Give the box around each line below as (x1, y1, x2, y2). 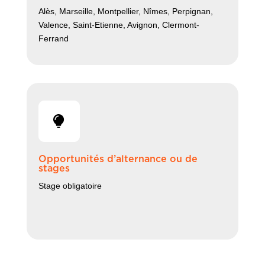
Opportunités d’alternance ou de (38, 154, 198, 164)
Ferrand (38, 34, 69, 44)
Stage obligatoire (38, 181, 102, 191)
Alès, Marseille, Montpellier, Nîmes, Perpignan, (38, 7, 213, 17)
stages (38, 164, 70, 174)
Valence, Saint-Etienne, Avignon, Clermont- (38, 20, 199, 30)
